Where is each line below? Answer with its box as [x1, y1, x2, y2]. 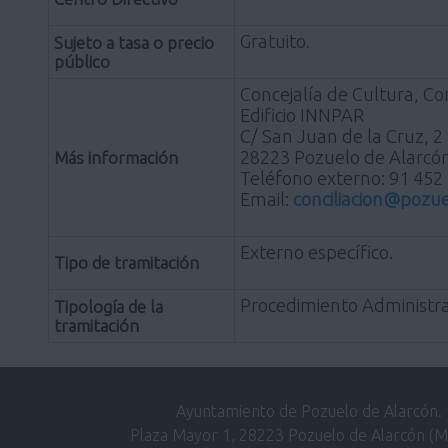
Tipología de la [54, 296, 163, 316]
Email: [240, 188, 293, 209]
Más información [54, 147, 178, 167]
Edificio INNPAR [240, 104, 364, 125]
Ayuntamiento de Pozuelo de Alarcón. [176, 401, 442, 420]
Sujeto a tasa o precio [54, 32, 214, 52]
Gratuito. [240, 30, 310, 51]
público [54, 51, 110, 71]
